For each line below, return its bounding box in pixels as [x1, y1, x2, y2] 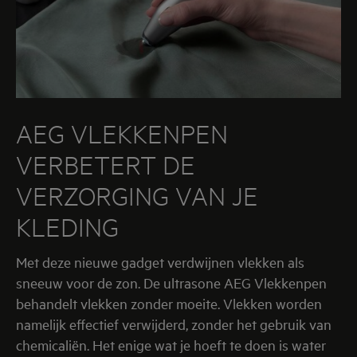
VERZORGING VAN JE [16, 180, 258, 212]
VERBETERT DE [16, 149, 195, 181]
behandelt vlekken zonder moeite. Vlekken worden [16, 294, 322, 313]
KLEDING [16, 211, 119, 243]
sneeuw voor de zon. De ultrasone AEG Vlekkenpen [16, 273, 327, 292]
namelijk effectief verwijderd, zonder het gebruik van [16, 315, 331, 334]
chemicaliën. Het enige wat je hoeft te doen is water [16, 335, 326, 355]
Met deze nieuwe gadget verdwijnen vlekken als [16, 253, 27, 272]
